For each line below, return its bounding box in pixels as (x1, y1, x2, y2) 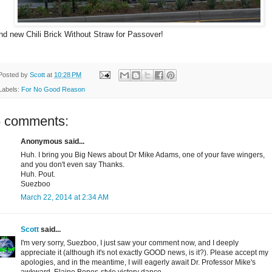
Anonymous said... (21, 137, 84, 146)
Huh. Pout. (21, 170, 55, 179)
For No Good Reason (21, 86, 85, 93)
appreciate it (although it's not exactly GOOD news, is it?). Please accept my (21, 248, 268, 257)
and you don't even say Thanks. (21, 160, 124, 169)
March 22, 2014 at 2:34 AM (21, 193, 109, 202)
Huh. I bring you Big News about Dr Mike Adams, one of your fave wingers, (21, 151, 265, 160)
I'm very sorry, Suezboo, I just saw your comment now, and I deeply (21, 239, 239, 248)
